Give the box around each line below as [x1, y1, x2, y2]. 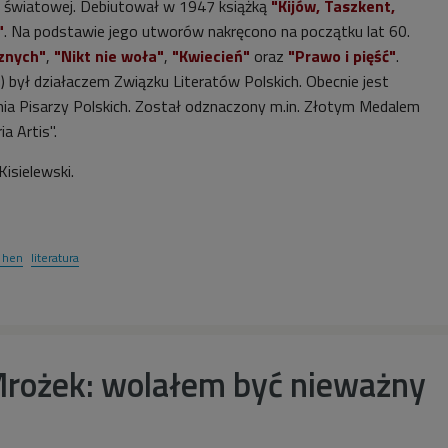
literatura [31, 248, 79, 268]
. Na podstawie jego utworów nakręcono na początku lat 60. [4, 19, 410, 44]
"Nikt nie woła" [54, 44, 164, 69]
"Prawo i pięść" [288, 44, 396, 69]
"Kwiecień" [172, 44, 250, 69]
